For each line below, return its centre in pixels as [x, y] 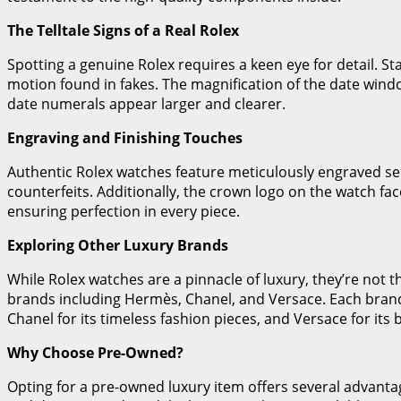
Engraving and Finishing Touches [125, 137]
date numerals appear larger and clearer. [146, 103]
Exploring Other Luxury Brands [118, 245]
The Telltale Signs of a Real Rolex [123, 30]
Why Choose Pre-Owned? [95, 352]
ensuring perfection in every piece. [124, 211]
